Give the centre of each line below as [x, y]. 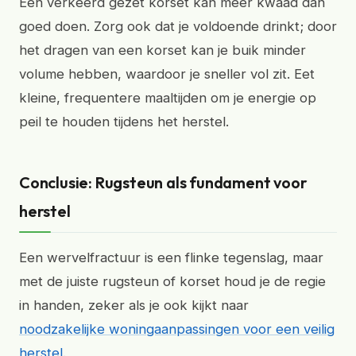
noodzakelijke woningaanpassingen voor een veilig [177, 329]
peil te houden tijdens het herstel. [124, 122]
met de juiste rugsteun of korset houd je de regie [172, 281]
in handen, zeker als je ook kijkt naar [134, 305]
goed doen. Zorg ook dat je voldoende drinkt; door [178, 26]
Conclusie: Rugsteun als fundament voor [163, 182]
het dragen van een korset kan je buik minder [163, 50]
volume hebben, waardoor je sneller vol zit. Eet [167, 74]
